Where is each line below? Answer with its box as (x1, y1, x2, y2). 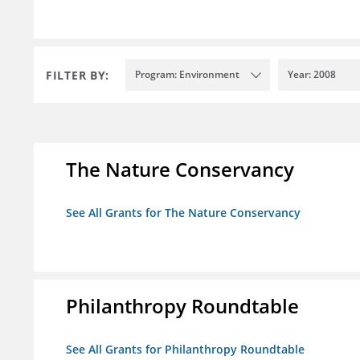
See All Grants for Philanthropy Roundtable (66, 342, 305, 358)
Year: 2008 (288, 67, 336, 82)
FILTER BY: (46, 67, 109, 83)
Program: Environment (135, 67, 239, 82)
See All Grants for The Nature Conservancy (66, 205, 301, 221)
